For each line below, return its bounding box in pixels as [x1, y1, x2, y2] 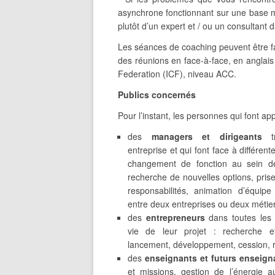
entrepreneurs [145, 211, 209, 223]
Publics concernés [118, 88, 196, 101]
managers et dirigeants [151, 130, 262, 142]
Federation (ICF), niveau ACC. [118, 68, 236, 80]
